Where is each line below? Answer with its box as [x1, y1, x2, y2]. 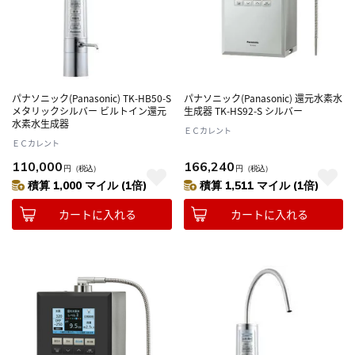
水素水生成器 [12, 116, 69, 130]
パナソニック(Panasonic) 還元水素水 [183, 90, 342, 105]
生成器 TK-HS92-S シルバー [183, 103, 303, 117]
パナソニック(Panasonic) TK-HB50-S [12, 90, 171, 105]
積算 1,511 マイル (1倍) [199, 177, 319, 193]
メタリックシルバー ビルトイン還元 [12, 103, 166, 117]
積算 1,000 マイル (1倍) [28, 177, 147, 193]
